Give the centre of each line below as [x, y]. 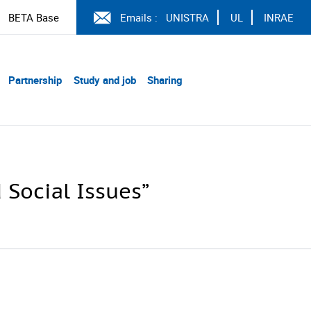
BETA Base [34, 17]
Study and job [104, 80]
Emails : [138, 17]
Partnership [35, 80]
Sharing [165, 80]
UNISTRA [187, 17]
